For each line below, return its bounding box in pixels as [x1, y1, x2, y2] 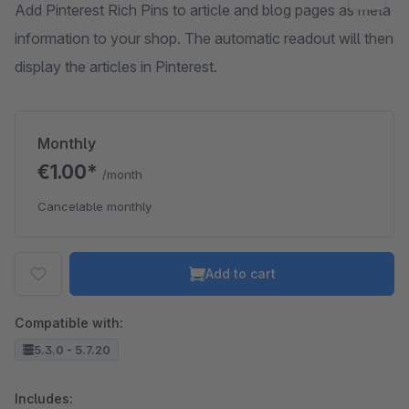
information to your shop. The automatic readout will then [15, 29, 393, 47]
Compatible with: [15, 315, 123, 330]
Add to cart [204, 266, 276, 281]
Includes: [15, 391, 73, 406]
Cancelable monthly [37, 199, 152, 214]
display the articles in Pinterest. [15, 58, 217, 76]
